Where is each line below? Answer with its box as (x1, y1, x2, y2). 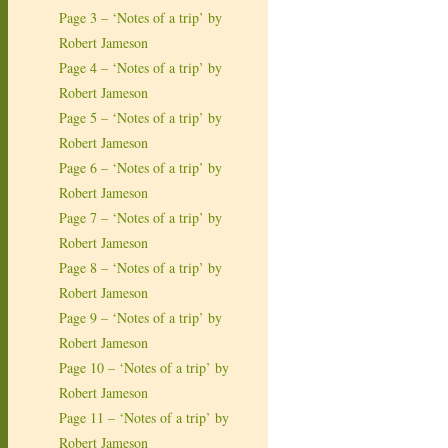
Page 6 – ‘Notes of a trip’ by (59, 157, 222, 177)
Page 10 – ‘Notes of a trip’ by (59, 357, 229, 377)
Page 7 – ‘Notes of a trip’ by (59, 207, 222, 227)
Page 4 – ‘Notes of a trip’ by (59, 57, 222, 77)
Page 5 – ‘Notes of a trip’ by (59, 107, 222, 127)
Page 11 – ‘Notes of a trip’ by (59, 407, 229, 427)
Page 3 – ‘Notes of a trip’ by (59, 7, 222, 27)
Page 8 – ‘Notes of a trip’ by (59, 257, 222, 277)
